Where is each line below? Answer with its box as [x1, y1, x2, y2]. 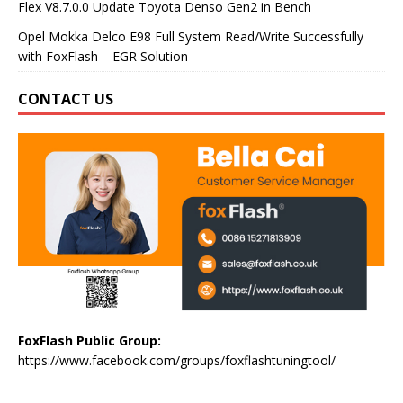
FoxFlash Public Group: [18, 331, 161, 349]
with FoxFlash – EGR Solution [18, 47, 188, 65]
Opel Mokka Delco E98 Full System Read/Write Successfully [18, 27, 363, 45]
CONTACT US [18, 88, 113, 109]
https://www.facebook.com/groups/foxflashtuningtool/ [18, 351, 336, 369]
